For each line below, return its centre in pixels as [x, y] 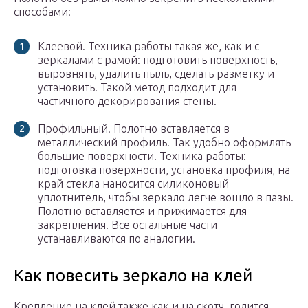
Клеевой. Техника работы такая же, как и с [148, 46]
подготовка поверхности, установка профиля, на [164, 170]
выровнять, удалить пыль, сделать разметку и [156, 74]
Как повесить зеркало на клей [133, 276]
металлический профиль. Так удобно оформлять [164, 143]
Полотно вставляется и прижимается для [142, 211]
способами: [42, 12]
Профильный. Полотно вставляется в [134, 129]
